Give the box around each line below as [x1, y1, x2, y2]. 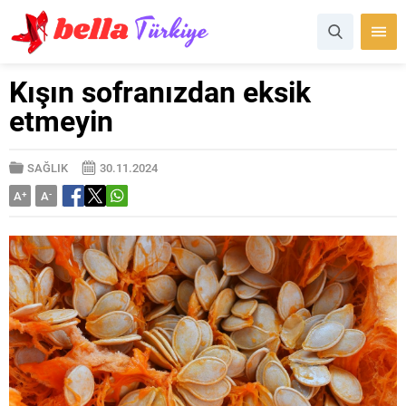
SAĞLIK [27, 159, 68, 176]
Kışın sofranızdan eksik [9, 72, 311, 111]
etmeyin [9, 101, 113, 140]
